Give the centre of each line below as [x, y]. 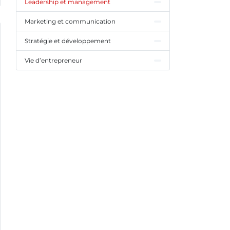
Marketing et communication [70, 21]
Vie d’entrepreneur [53, 60]
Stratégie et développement [68, 41]
